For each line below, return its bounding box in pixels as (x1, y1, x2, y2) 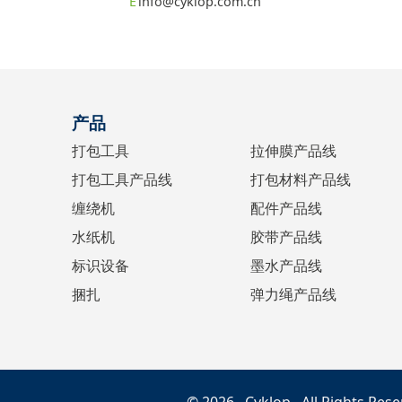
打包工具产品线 (71, 170, 172, 190)
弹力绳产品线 (250, 284, 337, 305)
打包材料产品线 (250, 170, 352, 190)
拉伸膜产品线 (250, 141, 337, 162)
